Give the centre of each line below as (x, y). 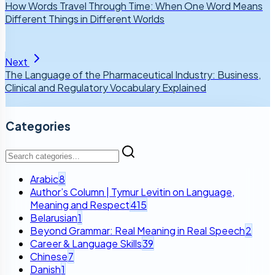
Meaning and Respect (80, 205)
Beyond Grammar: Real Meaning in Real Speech (137, 231)
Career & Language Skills (86, 244)
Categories (38, 126)
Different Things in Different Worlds (85, 19)
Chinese (49, 257)
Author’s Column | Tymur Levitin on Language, (132, 192)
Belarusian (54, 218)
